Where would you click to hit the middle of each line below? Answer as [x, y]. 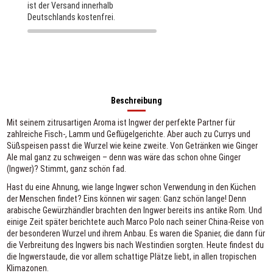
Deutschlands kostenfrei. [71, 17]
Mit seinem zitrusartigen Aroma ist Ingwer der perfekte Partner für [121, 123]
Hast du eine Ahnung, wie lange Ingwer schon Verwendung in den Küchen [131, 187]
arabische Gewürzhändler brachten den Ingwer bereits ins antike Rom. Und [134, 211]
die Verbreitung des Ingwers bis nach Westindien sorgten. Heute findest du [135, 245]
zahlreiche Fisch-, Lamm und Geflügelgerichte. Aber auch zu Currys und [128, 134]
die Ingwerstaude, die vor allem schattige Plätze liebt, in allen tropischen [131, 257]
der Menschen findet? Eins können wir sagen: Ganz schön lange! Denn [126, 199]
